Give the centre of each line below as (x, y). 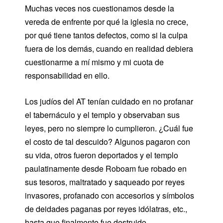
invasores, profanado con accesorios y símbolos (110, 195)
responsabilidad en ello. (67, 75)
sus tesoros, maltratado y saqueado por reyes (105, 182)
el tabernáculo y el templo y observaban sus (102, 114)
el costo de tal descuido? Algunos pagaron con (108, 141)
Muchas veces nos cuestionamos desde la (100, 8)
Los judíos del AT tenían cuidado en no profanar (109, 101)
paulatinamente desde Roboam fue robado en (106, 168)
